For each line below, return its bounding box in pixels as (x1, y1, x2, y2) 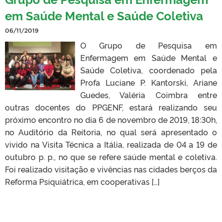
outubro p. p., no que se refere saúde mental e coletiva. (5, 151, 217, 162)
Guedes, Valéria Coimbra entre (80, 89, 217, 100)
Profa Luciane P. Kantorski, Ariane (80, 76, 217, 88)
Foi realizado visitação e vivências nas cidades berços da (5, 163, 217, 174)
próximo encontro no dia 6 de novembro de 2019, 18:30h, (5, 113, 217, 125)
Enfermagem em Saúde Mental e (80, 52, 217, 63)
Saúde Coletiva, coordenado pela (80, 64, 217, 75)
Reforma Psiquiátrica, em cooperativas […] (5, 175, 160, 187)
